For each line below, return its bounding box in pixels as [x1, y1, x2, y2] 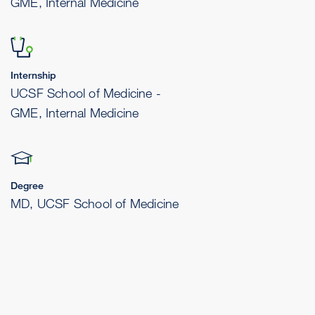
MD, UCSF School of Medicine [11, 195, 179, 211]
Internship [11, 69, 56, 81]
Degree [11, 179, 44, 191]
